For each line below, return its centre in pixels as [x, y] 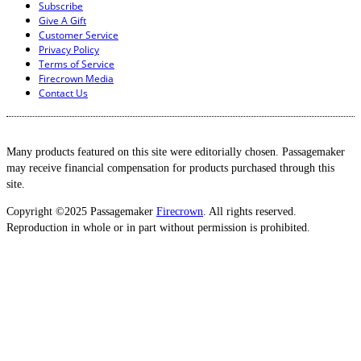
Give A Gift [62, 21]
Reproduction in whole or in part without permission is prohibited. [158, 228]
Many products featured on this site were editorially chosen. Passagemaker [176, 152]
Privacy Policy [69, 50]
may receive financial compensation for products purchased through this [170, 168]
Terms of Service [77, 64]
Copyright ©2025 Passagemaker [81, 212]
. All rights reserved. [250, 212]
